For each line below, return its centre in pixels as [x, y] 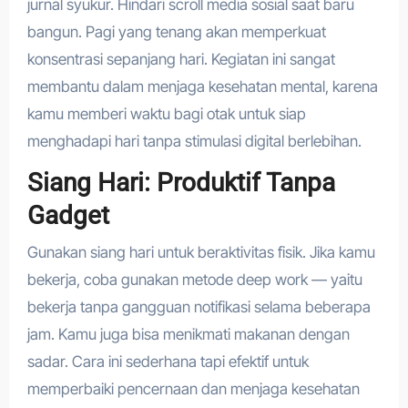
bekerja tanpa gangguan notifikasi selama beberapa [199, 306]
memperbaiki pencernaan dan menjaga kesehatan [193, 388]
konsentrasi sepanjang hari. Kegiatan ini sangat [181, 60]
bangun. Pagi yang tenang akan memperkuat [176, 32]
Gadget [68, 216]
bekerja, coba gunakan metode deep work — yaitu [194, 279]
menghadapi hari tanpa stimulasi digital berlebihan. [194, 142]
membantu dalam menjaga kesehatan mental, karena [202, 87]
